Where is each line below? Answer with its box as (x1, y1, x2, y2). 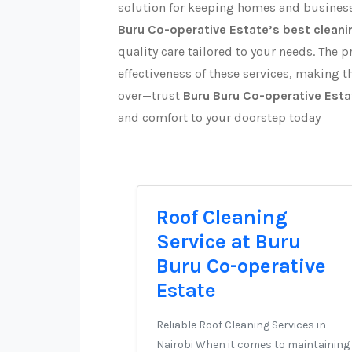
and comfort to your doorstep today (118, 110, 321, 125)
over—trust (118, 88, 183, 103)
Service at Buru (156, 230, 301, 253)
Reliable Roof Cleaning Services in (156, 318, 326, 332)
